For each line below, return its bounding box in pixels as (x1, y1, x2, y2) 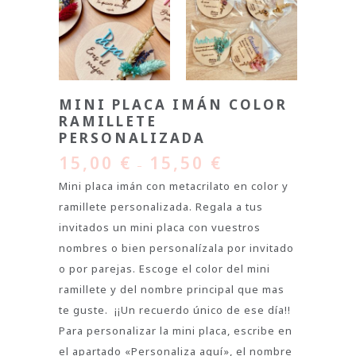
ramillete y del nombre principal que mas (59, 282, 284, 296)
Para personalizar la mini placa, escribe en (59, 323, 292, 338)
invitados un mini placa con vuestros (59, 220, 261, 234)
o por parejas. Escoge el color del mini (59, 261, 270, 276)
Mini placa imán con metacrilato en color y (59, 179, 288, 193)
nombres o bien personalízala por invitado (59, 241, 294, 255)
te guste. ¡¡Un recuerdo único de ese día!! (59, 303, 291, 317)
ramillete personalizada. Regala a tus (59, 199, 263, 214)
